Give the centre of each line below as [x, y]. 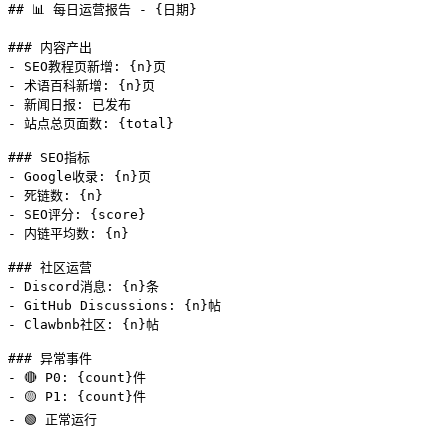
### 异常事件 [50, 358]
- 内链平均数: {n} [68, 233]
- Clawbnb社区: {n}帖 [83, 324]
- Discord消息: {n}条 [83, 286]
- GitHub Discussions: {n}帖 [114, 305]
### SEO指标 [49, 157]
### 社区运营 [50, 267]
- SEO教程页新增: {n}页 [87, 66]
